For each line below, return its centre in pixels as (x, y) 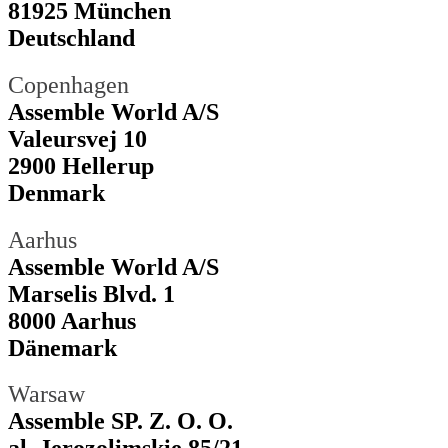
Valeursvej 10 (77, 138)
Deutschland (71, 37)
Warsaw (46, 394)
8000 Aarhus (72, 320)
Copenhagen (68, 84)
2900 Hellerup (81, 165)
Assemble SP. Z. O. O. (120, 421)
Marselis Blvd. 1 (91, 293)
